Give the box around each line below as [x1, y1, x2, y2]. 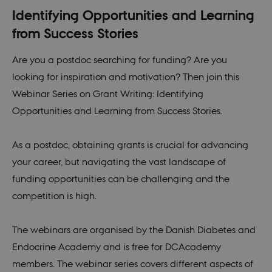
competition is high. [12, 190, 97, 202]
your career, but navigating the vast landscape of [12, 156, 226, 168]
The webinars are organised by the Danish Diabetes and [12, 224, 256, 236]
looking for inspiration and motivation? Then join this [12, 71, 239, 83]
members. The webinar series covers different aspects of [12, 258, 253, 270]
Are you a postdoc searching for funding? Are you [12, 54, 227, 66]
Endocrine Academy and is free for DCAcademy [12, 241, 221, 253]
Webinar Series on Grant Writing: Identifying [12, 88, 203, 100]
